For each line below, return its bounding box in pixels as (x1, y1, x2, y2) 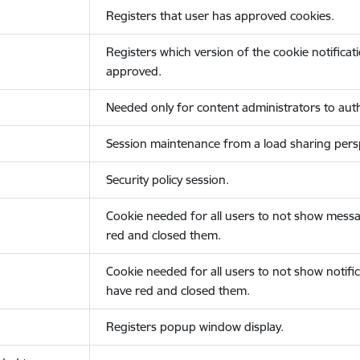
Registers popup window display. (105, 319, 284, 334)
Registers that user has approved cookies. (105, 8, 334, 23)
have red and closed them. (105, 283, 250, 298)
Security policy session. (105, 172, 229, 187)
